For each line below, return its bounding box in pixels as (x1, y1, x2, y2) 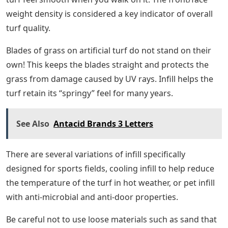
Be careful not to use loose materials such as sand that (6, 213, 217, 225)
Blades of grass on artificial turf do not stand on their (6, 44, 211, 56)
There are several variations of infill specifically (6, 148, 185, 160)
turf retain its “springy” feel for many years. (6, 87, 173, 99)
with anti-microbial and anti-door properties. (6, 191, 178, 203)
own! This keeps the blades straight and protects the (6, 59, 209, 70)
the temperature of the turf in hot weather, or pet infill (6, 177, 215, 188)
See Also (16, 118, 49, 129)
